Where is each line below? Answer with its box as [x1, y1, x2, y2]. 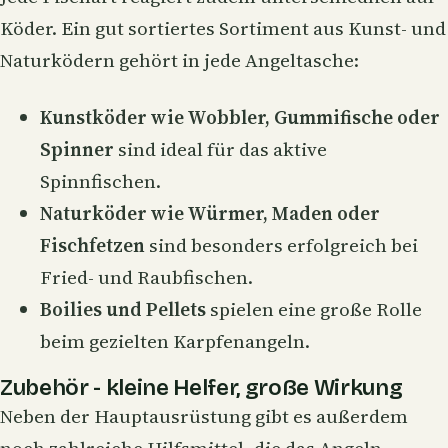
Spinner [40, 136, 114, 163]
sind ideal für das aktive [114, 136, 327, 163]
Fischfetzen [40, 232, 145, 259]
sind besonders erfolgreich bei [145, 232, 418, 259]
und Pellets [102, 296, 206, 323]
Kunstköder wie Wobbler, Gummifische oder [40, 104, 440, 131]
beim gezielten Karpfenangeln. [40, 328, 310, 355]
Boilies [40, 296, 102, 323]
